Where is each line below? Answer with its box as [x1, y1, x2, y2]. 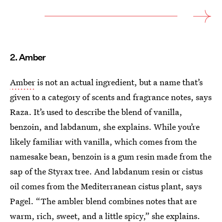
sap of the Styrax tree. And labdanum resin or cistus [10, 166, 203, 177]
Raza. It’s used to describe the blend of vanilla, [10, 106, 182, 118]
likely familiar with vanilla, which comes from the [10, 136, 197, 148]
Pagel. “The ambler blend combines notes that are [10, 195, 197, 207]
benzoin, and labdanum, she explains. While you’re [10, 121, 200, 133]
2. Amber [10, 52, 46, 63]
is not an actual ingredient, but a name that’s [35, 76, 203, 88]
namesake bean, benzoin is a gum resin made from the [10, 151, 212, 163]
